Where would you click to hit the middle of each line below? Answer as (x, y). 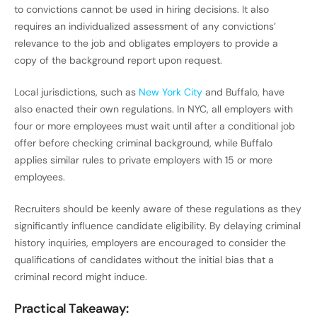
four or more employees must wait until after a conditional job (155, 126)
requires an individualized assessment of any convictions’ (145, 27)
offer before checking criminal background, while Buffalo (143, 143)
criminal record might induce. (81, 277)
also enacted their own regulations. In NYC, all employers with (154, 109)
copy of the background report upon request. (118, 60)
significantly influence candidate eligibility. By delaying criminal (157, 226)
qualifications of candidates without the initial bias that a (144, 260)
